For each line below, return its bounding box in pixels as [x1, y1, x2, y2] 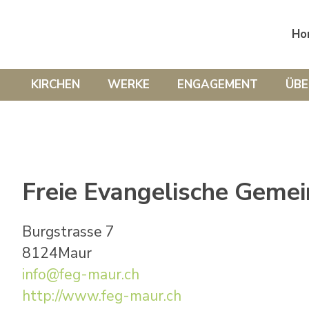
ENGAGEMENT [177, 76, 259, 92]
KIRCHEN [31, 76, 81, 92]
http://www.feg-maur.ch [22, 286, 181, 306]
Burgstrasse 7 [22, 221, 114, 241]
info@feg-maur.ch [22, 264, 139, 284]
